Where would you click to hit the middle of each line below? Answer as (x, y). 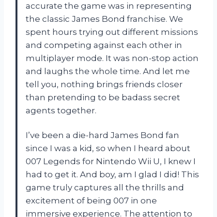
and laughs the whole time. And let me (108, 71)
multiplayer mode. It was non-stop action (112, 58)
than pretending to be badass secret (103, 97)
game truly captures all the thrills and (105, 187)
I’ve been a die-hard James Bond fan (102, 135)
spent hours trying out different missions (112, 32)
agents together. (61, 110)
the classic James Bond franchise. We (104, 19)
